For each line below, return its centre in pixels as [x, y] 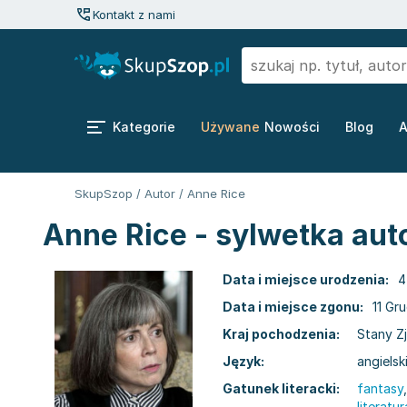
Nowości [292, 127]
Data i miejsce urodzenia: [306, 279]
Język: [243, 361]
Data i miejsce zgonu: [293, 307]
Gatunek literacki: [281, 388]
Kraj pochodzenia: [281, 334]
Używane [230, 127]
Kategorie [144, 127]
